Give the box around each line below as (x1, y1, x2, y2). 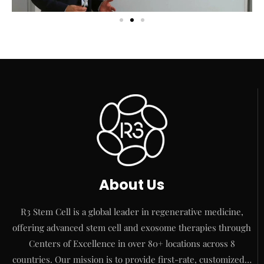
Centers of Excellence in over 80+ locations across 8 (28, 237, 235, 249)
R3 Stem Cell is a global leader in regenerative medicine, (20, 205, 243, 217)
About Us (99, 174, 164, 194)
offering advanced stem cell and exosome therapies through (12, 221, 251, 233)
